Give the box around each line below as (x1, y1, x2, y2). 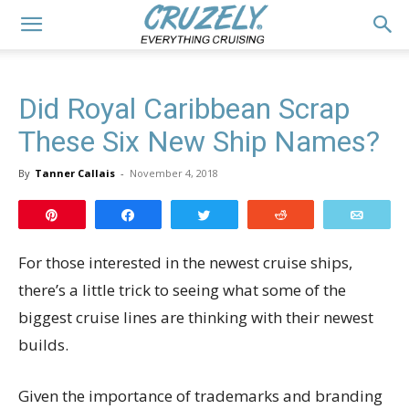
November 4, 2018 (130, 166, 218, 180)
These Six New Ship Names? (18, 124, 380, 159)
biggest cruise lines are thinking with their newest (18, 307, 373, 328)
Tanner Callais (35, 166, 115, 180)
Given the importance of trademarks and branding (18, 385, 383, 406)
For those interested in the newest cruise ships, (18, 252, 352, 273)
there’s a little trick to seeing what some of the (18, 279, 346, 300)
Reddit (299, 209, 337, 222)
